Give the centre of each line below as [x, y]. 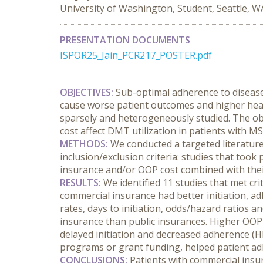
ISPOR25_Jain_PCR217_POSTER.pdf [136, 55]
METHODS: [84, 144]
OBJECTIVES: [87, 92]
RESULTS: [80, 183]
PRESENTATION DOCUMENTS [125, 40]
